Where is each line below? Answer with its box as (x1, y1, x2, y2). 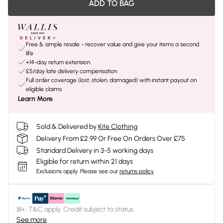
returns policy (119, 168, 154, 175)
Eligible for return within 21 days (36, 157, 133, 166)
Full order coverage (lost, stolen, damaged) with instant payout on (26, 77, 197, 84)
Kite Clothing (98, 122, 137, 131)
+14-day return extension (26, 59, 90, 66)
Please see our (80, 168, 118, 175)
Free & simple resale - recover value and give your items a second (26, 41, 199, 48)
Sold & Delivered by (36, 122, 97, 131)
